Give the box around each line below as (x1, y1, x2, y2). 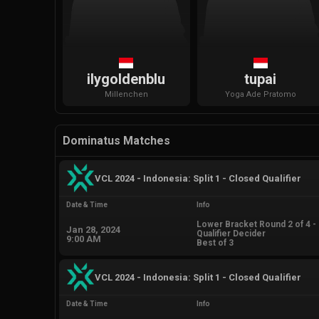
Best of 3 (196, 238, 234, 249)
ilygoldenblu (87, 70, 166, 88)
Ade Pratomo (246, 90, 296, 100)
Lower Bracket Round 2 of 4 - (196, 219, 316, 230)
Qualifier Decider (196, 229, 266, 239)
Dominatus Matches (63, 134, 170, 148)
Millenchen (104, 90, 148, 100)
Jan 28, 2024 (66, 224, 120, 235)
